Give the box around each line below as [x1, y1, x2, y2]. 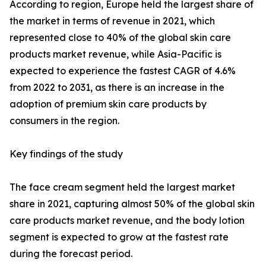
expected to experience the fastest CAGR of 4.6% [9, 65, 236, 77]
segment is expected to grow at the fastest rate [9, 231, 229, 243]
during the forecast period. [9, 248, 132, 260]
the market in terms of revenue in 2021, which [9, 15, 215, 27]
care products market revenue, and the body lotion [9, 214, 245, 227]
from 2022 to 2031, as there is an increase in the [9, 81, 224, 94]
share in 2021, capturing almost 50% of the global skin [9, 198, 255, 210]
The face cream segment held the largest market [9, 181, 235, 194]
